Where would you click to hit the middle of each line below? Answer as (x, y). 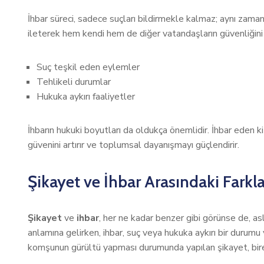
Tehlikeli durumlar (74, 82)
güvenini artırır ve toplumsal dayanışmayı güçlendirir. (133, 145)
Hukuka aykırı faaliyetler (86, 97)
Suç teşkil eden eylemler (88, 67)
